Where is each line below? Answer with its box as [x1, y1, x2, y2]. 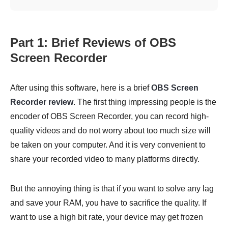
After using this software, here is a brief [10, 83, 151, 93]
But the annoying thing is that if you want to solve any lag [10, 184, 214, 193]
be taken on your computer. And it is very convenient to [10, 140, 206, 150]
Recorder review [10, 98, 73, 107]
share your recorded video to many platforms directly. [10, 155, 199, 164]
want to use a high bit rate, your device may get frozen [10, 213, 203, 222]
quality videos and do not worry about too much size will [10, 126, 211, 135]
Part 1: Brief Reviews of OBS [10, 36, 176, 50]
